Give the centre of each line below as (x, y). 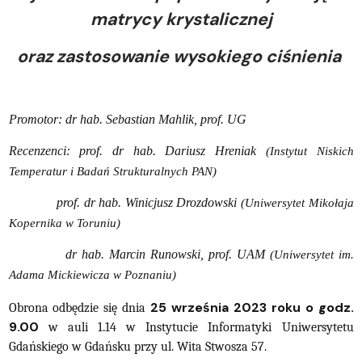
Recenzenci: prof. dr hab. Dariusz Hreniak (137, 150)
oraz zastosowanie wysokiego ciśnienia (181, 56)
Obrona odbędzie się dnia (80, 307)
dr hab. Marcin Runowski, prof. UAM (139, 254)
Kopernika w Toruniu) (64, 223)
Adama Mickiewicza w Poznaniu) (92, 274)
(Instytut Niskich (309, 151)
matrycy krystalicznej (181, 19)
